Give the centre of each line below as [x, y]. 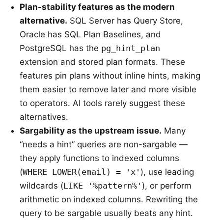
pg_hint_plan [131, 48]
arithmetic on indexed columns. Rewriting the [109, 199]
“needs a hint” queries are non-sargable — [104, 144]
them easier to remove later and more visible [108, 89]
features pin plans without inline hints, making [110, 76]
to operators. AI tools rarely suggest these [102, 103]
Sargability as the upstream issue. [91, 131]
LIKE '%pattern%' [103, 186]
